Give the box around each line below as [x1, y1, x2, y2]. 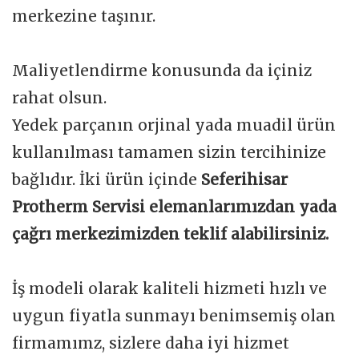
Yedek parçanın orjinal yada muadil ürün [12, 115, 336, 135]
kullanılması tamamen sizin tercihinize [12, 143, 326, 163]
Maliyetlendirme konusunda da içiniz [12, 61, 312, 81]
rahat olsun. [12, 88, 107, 108]
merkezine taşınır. [12, 6, 159, 26]
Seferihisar [201, 170, 288, 190]
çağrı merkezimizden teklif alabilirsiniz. [12, 224, 333, 244]
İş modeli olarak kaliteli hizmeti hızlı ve [12, 279, 327, 299]
